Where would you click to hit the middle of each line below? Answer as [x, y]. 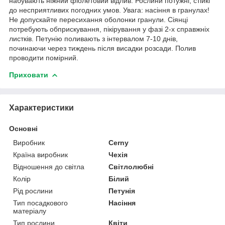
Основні [23, 128]
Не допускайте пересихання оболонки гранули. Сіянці [98, 19]
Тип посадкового [40, 203]
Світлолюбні [131, 166]
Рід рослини [33, 191]
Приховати [29, 75]
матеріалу [30, 211]
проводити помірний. [44, 58]
